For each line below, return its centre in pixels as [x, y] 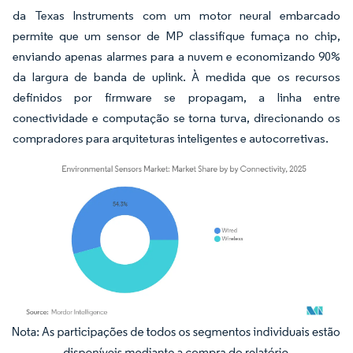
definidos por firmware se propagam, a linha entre [176, 97]
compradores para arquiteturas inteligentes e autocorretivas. [171, 138]
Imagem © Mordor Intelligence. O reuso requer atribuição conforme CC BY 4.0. [178, 342]
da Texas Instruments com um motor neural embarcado [176, 15]
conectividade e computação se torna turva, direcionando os [176, 117]
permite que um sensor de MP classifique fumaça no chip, [176, 35]
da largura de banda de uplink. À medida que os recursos [176, 76]
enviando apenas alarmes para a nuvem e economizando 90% [176, 56]
